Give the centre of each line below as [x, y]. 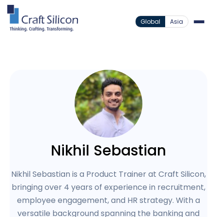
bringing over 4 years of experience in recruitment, [108, 187]
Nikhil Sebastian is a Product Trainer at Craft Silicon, [108, 174]
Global [150, 22]
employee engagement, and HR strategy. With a [108, 200]
